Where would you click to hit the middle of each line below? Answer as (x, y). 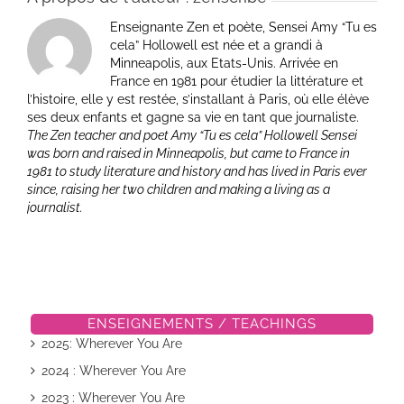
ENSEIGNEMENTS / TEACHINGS (202, 323)
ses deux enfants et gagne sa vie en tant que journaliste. (193, 117)
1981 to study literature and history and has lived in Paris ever (197, 171)
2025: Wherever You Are (111, 343)
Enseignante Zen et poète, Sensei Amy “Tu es (243, 27)
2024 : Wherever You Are (113, 370)
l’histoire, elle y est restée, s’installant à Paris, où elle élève (198, 99)
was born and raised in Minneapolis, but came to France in (188, 153)
